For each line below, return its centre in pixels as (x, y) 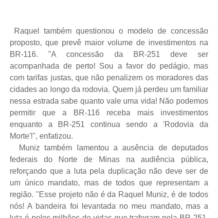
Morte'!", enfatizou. (41, 136)
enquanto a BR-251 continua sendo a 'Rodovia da (109, 124)
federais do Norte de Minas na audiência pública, (109, 159)
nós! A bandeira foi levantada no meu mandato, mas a (109, 206)
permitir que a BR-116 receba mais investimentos (109, 112)
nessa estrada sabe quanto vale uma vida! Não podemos (109, 101)
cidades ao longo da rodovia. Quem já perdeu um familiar (109, 89)
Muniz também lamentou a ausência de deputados (111, 147)
